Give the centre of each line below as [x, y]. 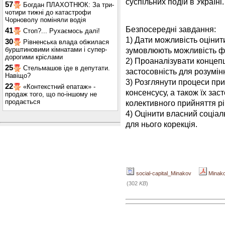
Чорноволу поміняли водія [45, 20]
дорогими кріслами [34, 57]
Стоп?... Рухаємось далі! [62, 31]
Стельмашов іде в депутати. [67, 68]
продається [23, 102]
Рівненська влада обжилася [66, 42]
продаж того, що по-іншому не [51, 94]
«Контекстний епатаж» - [59, 87]
